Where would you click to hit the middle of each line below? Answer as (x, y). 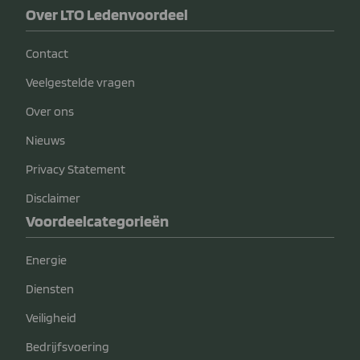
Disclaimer (53, 198)
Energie (46, 260)
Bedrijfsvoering (67, 346)
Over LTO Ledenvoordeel (107, 14)
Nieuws (45, 140)
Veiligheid (51, 317)
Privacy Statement (76, 169)
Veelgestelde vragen (80, 82)
